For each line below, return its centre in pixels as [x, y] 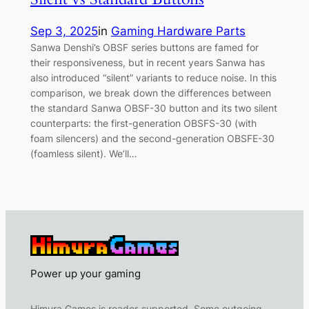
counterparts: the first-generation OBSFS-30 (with [143, 123]
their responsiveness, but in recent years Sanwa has [147, 62]
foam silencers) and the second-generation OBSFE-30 [152, 138]
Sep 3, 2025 [64, 31]
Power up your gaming [85, 274]
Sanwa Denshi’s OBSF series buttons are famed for [144, 47]
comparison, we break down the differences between [150, 92]
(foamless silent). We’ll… [83, 153]
